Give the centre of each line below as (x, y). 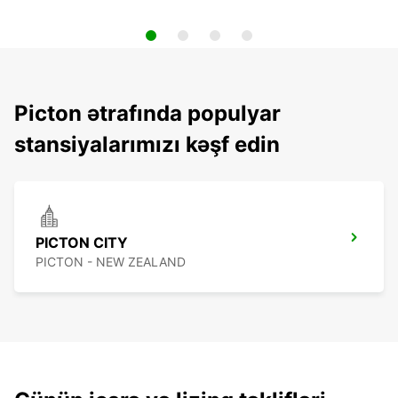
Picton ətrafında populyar (147, 114)
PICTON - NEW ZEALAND (111, 262)
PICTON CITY (82, 243)
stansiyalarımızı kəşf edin (147, 145)
